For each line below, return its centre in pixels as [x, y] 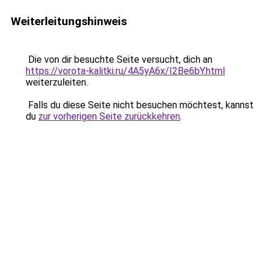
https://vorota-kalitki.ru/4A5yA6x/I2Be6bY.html [125, 71]
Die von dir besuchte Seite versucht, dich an [119, 60]
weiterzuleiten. [57, 82]
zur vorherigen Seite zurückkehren [109, 116]
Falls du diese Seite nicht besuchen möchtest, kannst [140, 105]
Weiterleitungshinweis [69, 21]
